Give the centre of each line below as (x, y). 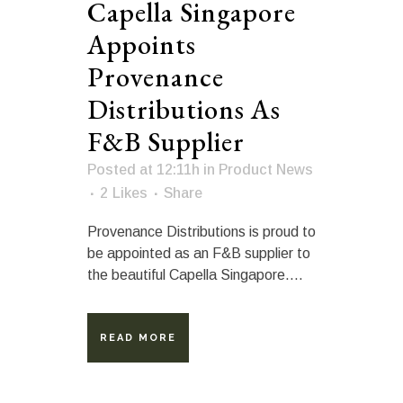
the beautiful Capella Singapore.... (195, 274)
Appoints (142, 44)
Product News (266, 169)
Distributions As (184, 109)
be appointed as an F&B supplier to (199, 253)
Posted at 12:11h (143, 169)
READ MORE (138, 337)
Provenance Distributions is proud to (201, 231)
